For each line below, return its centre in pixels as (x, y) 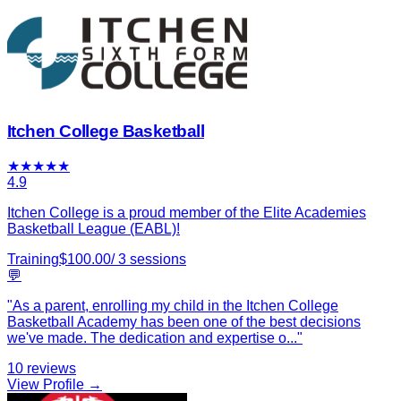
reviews (51, 369)
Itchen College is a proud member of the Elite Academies (187, 213)
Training (33, 260)
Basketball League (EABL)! (94, 229)
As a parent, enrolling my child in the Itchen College (175, 306)
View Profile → (55, 385)
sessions (158, 260)
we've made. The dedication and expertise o (147, 338)
